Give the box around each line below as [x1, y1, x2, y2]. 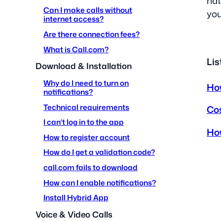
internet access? [43, 13, 104, 25]
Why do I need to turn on [43, 77, 129, 88]
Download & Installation [36, 60, 132, 72]
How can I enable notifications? [43, 177, 156, 188]
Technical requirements [43, 101, 129, 112]
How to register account [43, 131, 130, 143]
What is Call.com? [43, 43, 109, 55]
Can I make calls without [43, 4, 132, 16]
